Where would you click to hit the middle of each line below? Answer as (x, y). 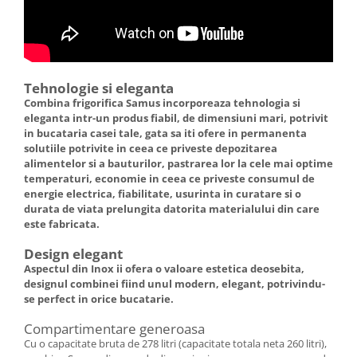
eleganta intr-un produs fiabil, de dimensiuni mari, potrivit (176, 118)
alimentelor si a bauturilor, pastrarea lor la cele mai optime (178, 163)
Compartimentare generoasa (114, 328)
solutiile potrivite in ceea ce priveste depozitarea (151, 148)
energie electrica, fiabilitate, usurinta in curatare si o (163, 193)
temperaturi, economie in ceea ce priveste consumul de (169, 178)
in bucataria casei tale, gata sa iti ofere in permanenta (165, 133)
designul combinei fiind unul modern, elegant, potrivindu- (175, 283)
